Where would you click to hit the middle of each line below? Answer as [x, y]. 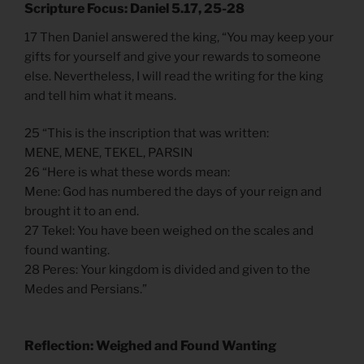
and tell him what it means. [100, 95]
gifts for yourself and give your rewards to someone [173, 56]
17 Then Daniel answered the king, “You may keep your [179, 37]
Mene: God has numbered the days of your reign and [173, 192]
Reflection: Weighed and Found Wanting [150, 345]
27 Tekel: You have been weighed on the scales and [169, 231]
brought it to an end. [82, 212]
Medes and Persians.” [86, 290]
